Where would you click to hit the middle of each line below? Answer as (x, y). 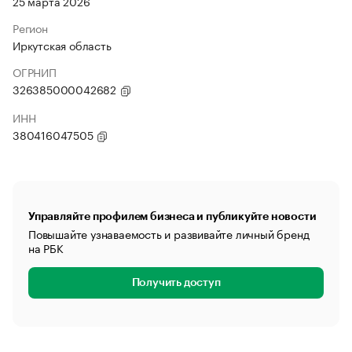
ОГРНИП (35, 71)
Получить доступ (176, 283)
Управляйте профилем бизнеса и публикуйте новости (172, 216)
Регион (30, 27)
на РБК (46, 247)
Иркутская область (62, 45)
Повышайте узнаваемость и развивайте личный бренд (169, 233)
